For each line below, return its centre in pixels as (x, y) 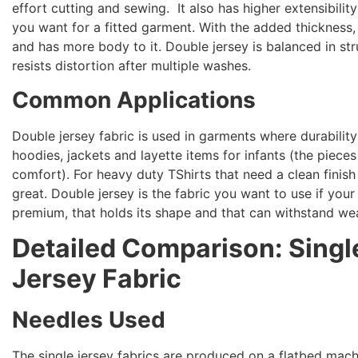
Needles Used (89, 320)
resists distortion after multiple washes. (132, 66)
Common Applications (134, 99)
